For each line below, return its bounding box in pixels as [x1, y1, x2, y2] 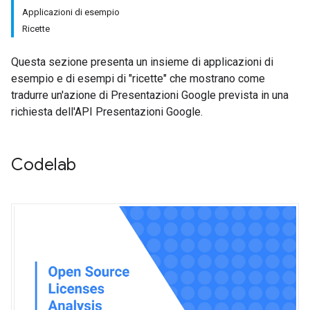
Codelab [11, 154, 76, 175]
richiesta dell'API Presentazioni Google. [11, 105, 203, 118]
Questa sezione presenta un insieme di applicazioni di [11, 55, 273, 69]
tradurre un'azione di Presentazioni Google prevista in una [11, 89, 289, 102]
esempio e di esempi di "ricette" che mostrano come [11, 72, 265, 85]
